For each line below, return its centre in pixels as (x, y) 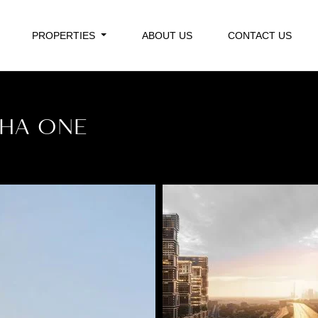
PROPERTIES (65, 35)
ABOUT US (168, 35)
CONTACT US (260, 35)
